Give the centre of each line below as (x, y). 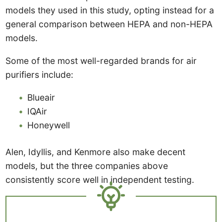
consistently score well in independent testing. (100, 180)
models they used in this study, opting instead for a (110, 10)
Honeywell (49, 125)
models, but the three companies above (87, 166)
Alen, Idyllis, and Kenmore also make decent (96, 152)
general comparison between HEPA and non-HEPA (109, 24)
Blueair (41, 97)
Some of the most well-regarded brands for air (101, 61)
